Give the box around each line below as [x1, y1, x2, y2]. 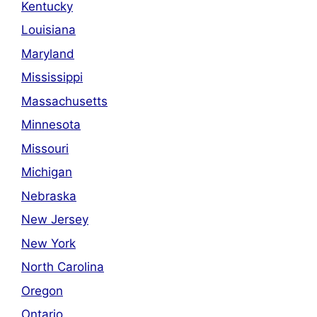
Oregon [21, 283, 63, 298]
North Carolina [21, 260, 104, 275]
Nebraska [21, 188, 76, 203]
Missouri [21, 141, 69, 156]
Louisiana [21, 23, 76, 38]
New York [21, 236, 76, 250]
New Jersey [21, 212, 88, 227]
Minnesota [21, 117, 81, 132]
